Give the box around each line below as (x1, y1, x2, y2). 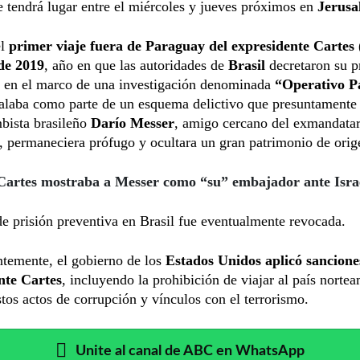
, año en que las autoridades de (44, 56, 228, 73)
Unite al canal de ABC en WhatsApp (76, 343, 305, 358)
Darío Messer (91, 114, 174, 131)
